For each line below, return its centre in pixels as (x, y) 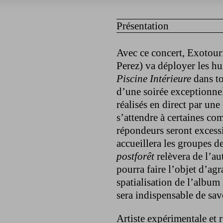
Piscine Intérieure (154, 78)
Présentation (143, 26)
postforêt (135, 156)
